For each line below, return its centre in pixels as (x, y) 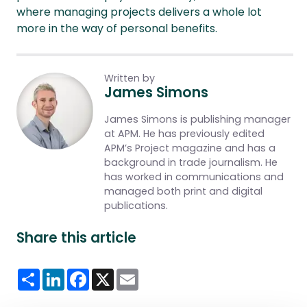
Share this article (76, 238)
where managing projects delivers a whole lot (139, 12)
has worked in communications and (194, 177)
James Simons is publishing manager (197, 119)
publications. (136, 206)
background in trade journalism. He (191, 162)
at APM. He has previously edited (184, 134)
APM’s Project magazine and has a (190, 148)
